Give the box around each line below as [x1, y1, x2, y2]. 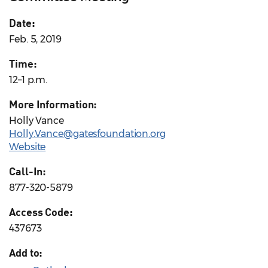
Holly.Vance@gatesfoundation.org [9, 128, 166, 140]
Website [9, 141, 46, 153]
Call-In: [9, 165, 47, 178]
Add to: [9, 246, 43, 260]
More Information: [9, 98, 98, 111]
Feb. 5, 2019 [9, 33, 62, 45]
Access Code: [9, 205, 73, 219]
